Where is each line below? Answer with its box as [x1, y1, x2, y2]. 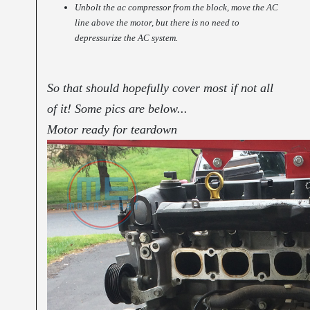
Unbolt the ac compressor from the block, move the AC [75, 2, 279, 13]
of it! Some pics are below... [47, 102, 188, 116]
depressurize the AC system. [75, 33, 179, 44]
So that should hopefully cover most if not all [47, 81, 274, 95]
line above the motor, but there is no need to [75, 17, 240, 28]
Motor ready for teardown [47, 122, 178, 137]
